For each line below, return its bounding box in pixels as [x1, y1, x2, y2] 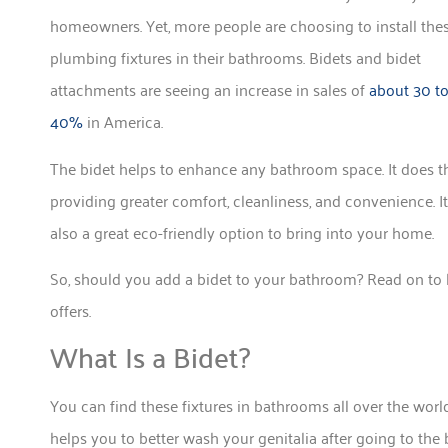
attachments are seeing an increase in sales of [50, 75, 369, 104]
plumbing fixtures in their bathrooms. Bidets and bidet [50, 43, 421, 72]
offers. [50, 296, 99, 325]
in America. [83, 107, 167, 136]
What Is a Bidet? [50, 331, 257, 382]
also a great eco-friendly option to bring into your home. [50, 217, 442, 246]
